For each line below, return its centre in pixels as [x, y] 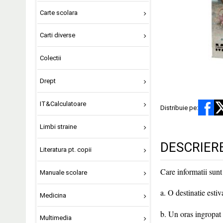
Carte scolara [58, 12]
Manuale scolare [63, 172]
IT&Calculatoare [63, 104]
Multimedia [56, 218]
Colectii [50, 58]
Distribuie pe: [179, 108]
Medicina [53, 195]
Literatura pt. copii [65, 149]
